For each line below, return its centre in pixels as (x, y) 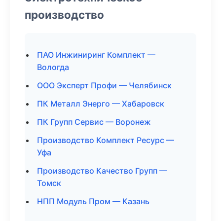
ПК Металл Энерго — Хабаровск (101, 104)
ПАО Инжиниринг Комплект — (96, 55)
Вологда (53, 67)
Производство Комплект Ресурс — (106, 140)
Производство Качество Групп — (102, 171)
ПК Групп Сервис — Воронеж (94, 122)
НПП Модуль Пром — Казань (93, 201)
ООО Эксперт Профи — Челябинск (104, 85)
